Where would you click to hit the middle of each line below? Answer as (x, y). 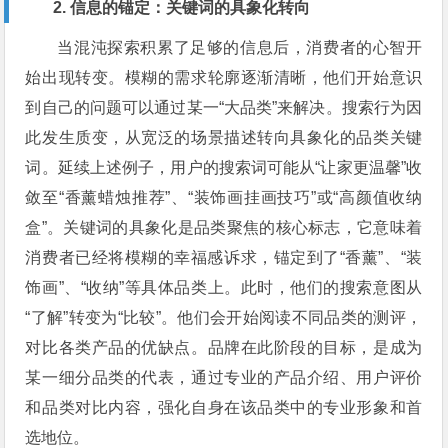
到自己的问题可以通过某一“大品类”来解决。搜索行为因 (224, 108)
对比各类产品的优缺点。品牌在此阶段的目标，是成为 (224, 348)
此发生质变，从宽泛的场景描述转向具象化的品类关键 (224, 138)
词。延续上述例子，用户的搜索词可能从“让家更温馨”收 (224, 168)
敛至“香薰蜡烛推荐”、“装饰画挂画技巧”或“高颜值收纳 (224, 198)
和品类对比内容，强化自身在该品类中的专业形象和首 (224, 408)
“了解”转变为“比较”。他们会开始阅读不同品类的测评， (224, 318)
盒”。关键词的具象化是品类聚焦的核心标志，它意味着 (224, 228)
